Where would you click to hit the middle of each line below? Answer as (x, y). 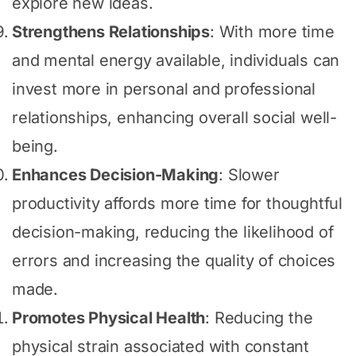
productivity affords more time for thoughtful (177, 203)
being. (35, 146)
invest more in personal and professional (164, 89)
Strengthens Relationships (111, 31)
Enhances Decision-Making (116, 174)
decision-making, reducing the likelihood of (173, 232)
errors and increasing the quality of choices (174, 260)
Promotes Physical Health (109, 317)
